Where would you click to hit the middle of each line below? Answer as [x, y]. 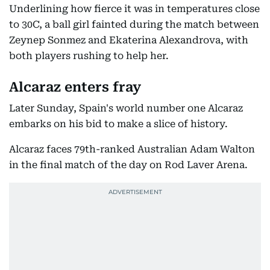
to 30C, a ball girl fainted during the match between [134, 25]
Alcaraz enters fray [75, 87]
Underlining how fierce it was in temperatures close [134, 9]
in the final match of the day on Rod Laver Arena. [128, 165]
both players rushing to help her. [89, 56]
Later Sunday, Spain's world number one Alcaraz [126, 108]
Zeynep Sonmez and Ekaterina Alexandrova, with [129, 40]
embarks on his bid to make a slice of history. [118, 124]
